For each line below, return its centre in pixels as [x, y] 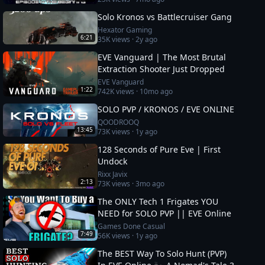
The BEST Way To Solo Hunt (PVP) [162, 253]
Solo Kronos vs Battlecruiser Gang [165, 17]
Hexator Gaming [125, 30]
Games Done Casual [132, 226]
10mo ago [156, 91]
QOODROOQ [119, 122]
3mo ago [150, 184]
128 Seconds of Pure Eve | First [159, 149]
